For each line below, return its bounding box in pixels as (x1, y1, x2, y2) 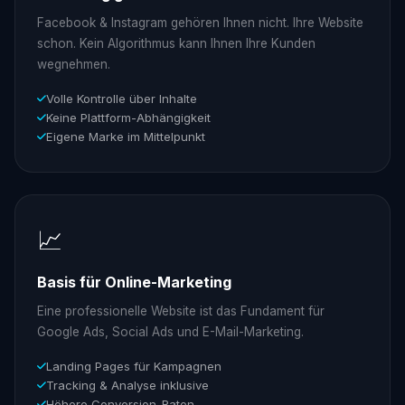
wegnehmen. (37, 56, 110, 71)
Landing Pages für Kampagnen (46, 358, 221, 373)
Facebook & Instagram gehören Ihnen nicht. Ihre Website (37, 14, 363, 30)
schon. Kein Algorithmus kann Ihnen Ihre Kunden (37, 35, 316, 51)
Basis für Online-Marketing (37, 273, 231, 292)
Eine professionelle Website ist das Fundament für (37, 303, 325, 318)
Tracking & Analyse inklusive (46, 377, 209, 392)
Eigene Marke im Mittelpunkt (46, 128, 205, 144)
